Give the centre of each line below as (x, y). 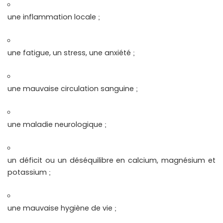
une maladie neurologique (56, 124)
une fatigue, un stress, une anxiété (70, 53)
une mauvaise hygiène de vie (61, 208)
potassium (28, 172)
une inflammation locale (53, 17)
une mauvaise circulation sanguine (72, 88)
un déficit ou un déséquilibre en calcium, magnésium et (111, 160)
